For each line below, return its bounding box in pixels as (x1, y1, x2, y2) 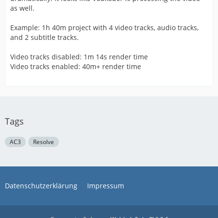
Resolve (33, 138, 54, 146)
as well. (10, 3, 35, 13)
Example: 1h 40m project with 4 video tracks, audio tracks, (10, 23, 199, 33)
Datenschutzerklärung (5, 181, 77, 191)
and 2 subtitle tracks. (10, 33, 79, 42)
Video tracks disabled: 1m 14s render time (10, 52, 148, 62)
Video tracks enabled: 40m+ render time (10, 62, 141, 72)
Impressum (87, 181, 124, 191)
